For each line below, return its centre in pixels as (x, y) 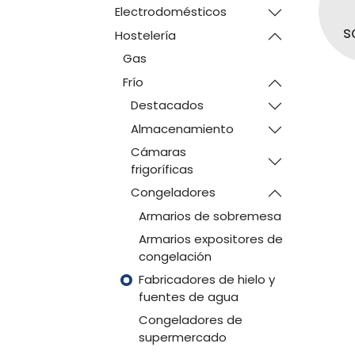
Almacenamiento (182, 128)
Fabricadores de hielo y (206, 279)
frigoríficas (162, 169)
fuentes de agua (188, 297)
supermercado (182, 337)
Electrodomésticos (170, 11)
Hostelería (145, 35)
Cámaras (158, 152)
